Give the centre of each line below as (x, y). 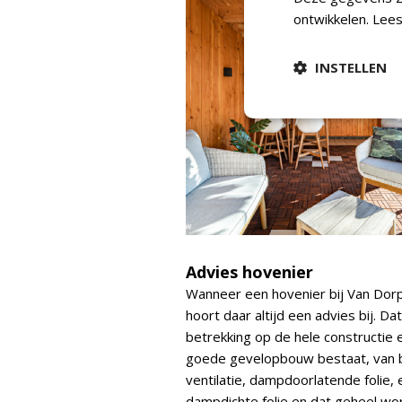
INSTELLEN (351, 67)
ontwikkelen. (333, 19)
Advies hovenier (249, 272)
